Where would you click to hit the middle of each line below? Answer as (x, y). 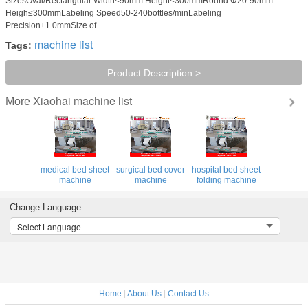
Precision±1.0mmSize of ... (55, 25)
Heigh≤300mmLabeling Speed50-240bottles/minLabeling (113, 13)
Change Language (45, 207)
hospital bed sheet (226, 169)
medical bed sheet (75, 169)
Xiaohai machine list (82, 100)
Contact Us (188, 293)
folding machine (226, 180)
